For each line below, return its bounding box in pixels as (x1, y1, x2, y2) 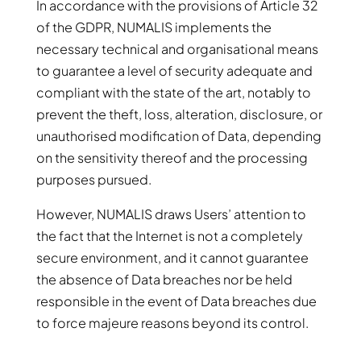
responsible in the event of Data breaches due (35, 293, 317, 309)
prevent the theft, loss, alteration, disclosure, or (35, 106, 322, 122)
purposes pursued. (35, 171, 151, 188)
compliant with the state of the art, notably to (35, 84, 311, 101)
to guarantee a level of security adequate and (35, 62, 313, 79)
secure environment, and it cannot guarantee (35, 249, 309, 266)
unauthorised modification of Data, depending (35, 127, 322, 144)
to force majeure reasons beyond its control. (35, 314, 309, 331)
